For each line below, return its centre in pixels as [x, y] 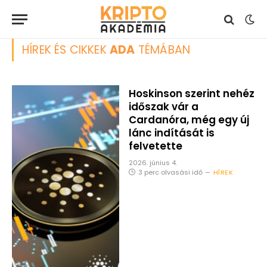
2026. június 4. [153, 163]
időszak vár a [163, 107]
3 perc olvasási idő [170, 172]
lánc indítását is [171, 133]
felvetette [155, 146]
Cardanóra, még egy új [189, 120]
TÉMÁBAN [163, 50]
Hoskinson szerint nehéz [191, 94]
